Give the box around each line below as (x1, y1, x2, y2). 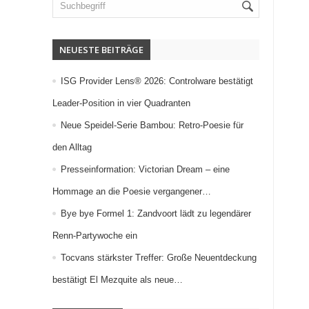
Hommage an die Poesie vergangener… (52, 186, 211, 197)
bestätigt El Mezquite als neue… (52, 275, 183, 285)
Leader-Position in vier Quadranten (52, 98, 190, 108)
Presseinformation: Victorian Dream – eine (61, 164, 230, 175)
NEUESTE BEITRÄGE (59, 43, 143, 56)
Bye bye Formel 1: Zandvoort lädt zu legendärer (61, 208, 251, 219)
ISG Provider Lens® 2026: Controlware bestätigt (61, 76, 253, 86)
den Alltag (52, 142, 92, 152)
